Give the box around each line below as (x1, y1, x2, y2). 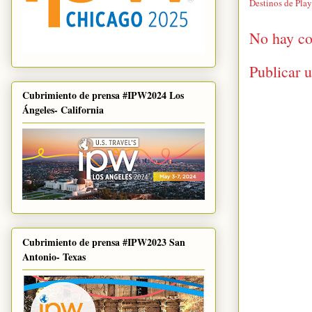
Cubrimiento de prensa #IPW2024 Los (22, 88, 184, 103)
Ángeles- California (22, 102, 104, 118)
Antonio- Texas (22, 249, 86, 264)
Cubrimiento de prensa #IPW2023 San (22, 234, 185, 249)
